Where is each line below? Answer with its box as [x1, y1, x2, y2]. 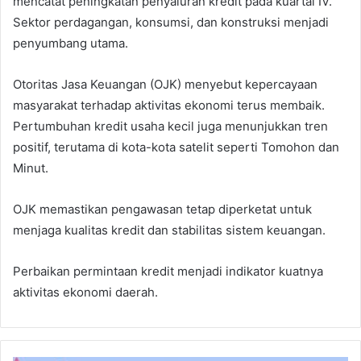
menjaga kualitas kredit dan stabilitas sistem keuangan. [13, 222, 326, 239]
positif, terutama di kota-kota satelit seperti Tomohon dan [13, 139, 339, 156]
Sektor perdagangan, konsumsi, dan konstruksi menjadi [13, 15, 329, 31]
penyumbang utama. [13, 35, 128, 52]
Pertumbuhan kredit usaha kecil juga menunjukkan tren [13, 118, 328, 135]
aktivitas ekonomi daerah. [13, 284, 158, 301]
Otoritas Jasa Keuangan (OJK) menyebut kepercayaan [13, 77, 317, 93]
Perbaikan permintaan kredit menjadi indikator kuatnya [13, 263, 323, 280]
